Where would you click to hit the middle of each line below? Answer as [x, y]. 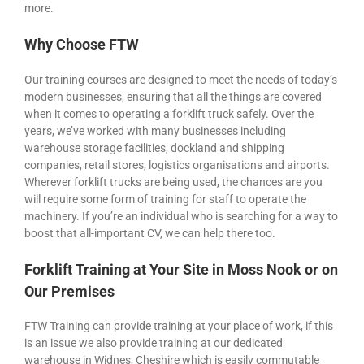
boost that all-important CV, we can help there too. [150, 233]
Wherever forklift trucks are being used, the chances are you [173, 182]
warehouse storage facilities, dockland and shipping [154, 147]
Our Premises [69, 291]
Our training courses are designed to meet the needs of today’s [181, 79]
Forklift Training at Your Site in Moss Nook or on [181, 269]
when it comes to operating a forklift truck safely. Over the [169, 113]
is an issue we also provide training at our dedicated [154, 343]
